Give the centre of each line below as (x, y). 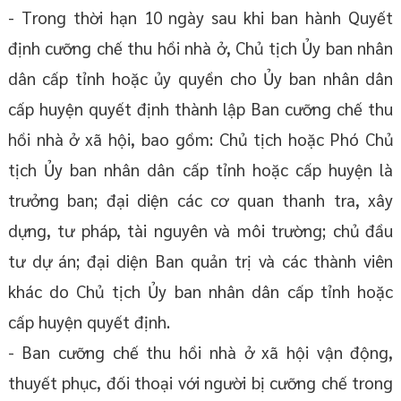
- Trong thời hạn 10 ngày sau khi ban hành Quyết (200, 17)
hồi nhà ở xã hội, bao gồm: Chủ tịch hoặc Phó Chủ (200, 139)
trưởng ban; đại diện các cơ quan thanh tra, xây (200, 200)
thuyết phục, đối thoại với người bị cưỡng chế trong (200, 383)
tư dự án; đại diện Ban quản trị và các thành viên (200, 261)
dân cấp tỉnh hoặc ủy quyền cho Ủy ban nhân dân (200, 78)
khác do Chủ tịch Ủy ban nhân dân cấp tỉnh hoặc (200, 291)
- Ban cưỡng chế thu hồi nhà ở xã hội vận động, (200, 352)
